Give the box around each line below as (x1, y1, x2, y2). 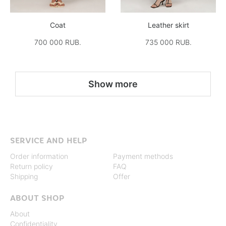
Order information (10, 152, 68, 161)
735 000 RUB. (145, 38, 192, 47)
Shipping (10, 172, 38, 181)
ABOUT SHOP (10, 193, 64, 203)
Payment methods (113, 152, 173, 161)
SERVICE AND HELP (10, 135, 87, 146)
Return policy (10, 162, 53, 171)
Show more (88, 79, 138, 90)
